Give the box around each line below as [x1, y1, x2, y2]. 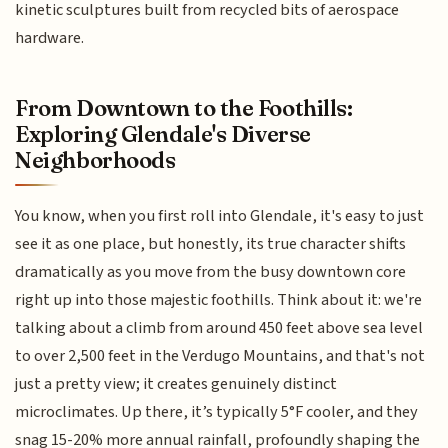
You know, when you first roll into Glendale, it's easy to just [15, 203, 425, 228]
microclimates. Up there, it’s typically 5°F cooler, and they [15, 399, 419, 424]
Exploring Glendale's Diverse [15, 119, 311, 148]
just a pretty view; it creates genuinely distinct [15, 371, 338, 396]
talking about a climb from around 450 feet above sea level [15, 315, 424, 340]
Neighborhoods [15, 145, 176, 174]
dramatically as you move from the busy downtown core [15, 259, 407, 284]
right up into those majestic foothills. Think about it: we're [15, 287, 423, 312]
